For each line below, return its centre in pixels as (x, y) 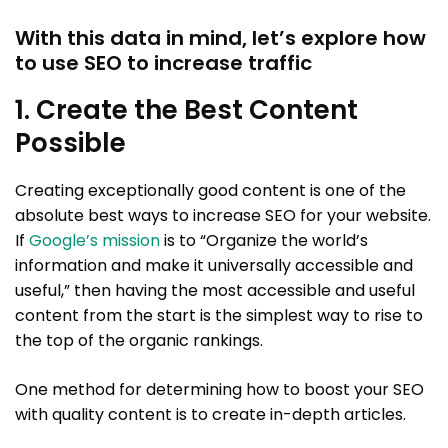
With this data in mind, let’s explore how (220, 37)
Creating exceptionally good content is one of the (210, 190)
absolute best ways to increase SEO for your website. (223, 215)
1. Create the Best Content (186, 109)
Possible (70, 142)
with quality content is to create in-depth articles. (210, 414)
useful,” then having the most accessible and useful (215, 290)
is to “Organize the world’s (264, 240)
